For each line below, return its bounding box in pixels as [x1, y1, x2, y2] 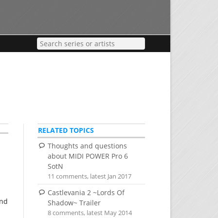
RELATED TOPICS [37, 126, 94, 135]
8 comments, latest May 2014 [48, 208, 132, 217]
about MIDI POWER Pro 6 [47, 151, 128, 161]
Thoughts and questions [47, 141, 127, 151]
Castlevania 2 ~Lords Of [47, 187, 125, 197]
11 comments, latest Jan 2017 [48, 172, 132, 181]
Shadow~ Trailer [47, 198, 101, 207]
